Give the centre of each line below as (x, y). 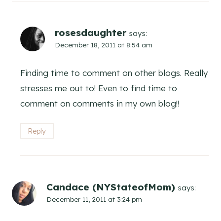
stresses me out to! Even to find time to (99, 88)
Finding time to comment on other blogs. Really (114, 73)
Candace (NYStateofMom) (111, 187)
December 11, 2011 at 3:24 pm (94, 199)
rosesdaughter (91, 33)
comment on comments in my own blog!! (100, 104)
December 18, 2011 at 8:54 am (104, 45)
